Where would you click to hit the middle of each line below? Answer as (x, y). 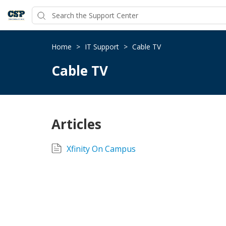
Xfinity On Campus (101, 149)
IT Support (103, 47)
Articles (76, 124)
